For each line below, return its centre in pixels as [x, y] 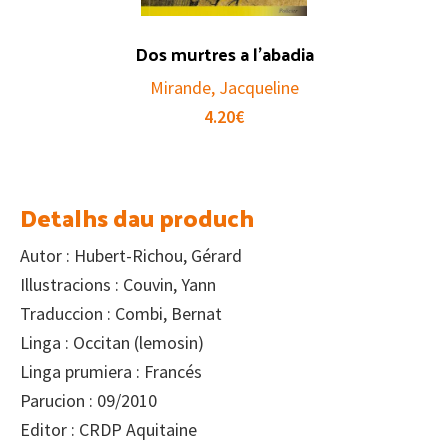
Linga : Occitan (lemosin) [112, 342]
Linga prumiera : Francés [111, 371]
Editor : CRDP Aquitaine [108, 429]
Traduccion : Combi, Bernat [121, 313]
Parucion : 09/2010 [88, 400]
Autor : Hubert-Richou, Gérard [131, 255]
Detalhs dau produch [137, 216]
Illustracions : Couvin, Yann [118, 284]
